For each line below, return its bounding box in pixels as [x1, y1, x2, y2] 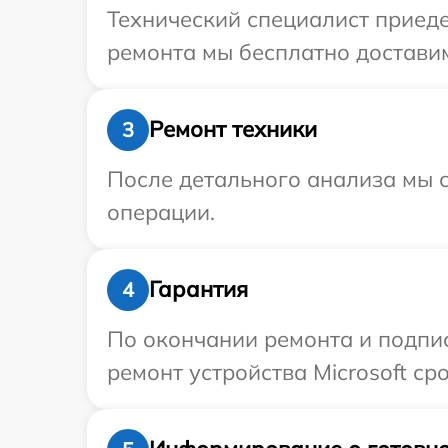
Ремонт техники [149, 115, 317, 144]
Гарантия [149, 275, 248, 304]
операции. [107, 197, 215, 226]
